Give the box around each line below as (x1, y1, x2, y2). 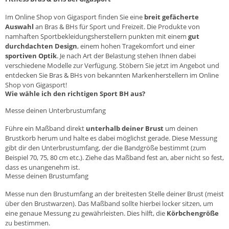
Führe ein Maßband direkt (5, 123, 84, 133)
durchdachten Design (5, 41, 77, 51)
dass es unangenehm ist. (5, 162, 80, 172)
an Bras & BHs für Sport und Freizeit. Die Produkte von (34, 21, 200, 31)
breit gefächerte (144, 12, 199, 21)
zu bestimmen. (5, 218, 50, 227)
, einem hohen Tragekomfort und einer (77, 41, 195, 51)
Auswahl (5, 21, 34, 31)
